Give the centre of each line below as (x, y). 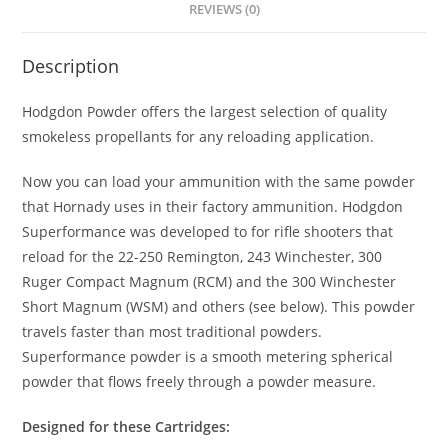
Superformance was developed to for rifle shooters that (208, 231)
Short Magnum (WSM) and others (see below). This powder (219, 306)
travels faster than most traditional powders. (172, 331)
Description (71, 66)
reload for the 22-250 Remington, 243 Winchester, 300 (202, 256)
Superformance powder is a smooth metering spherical (208, 356)
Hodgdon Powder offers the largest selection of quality (205, 111)
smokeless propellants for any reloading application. (198, 136)
